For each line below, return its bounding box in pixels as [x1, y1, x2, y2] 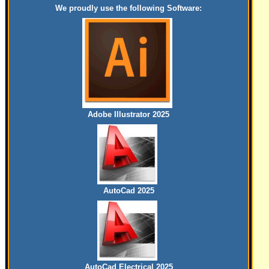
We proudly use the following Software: [55, 4, 202, 13]
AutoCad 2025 [103, 186, 154, 195]
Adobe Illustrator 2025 [88, 110, 169, 119]
